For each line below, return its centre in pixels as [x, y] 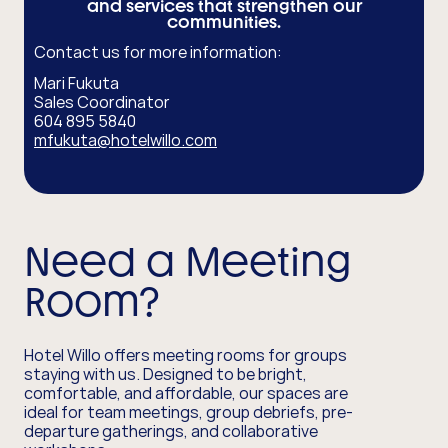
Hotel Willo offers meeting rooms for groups [185, 354]
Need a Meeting [188, 261]
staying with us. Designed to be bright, [165, 373]
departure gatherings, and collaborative [171, 430]
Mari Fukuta [76, 82]
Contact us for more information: [158, 51]
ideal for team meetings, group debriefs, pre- [188, 411]
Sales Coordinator [102, 101]
